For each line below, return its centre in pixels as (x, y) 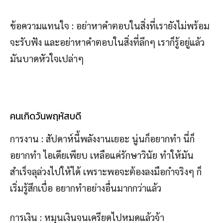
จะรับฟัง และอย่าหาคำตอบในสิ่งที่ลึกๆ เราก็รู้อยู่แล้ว (107, 42)
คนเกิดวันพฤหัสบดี (46, 116)
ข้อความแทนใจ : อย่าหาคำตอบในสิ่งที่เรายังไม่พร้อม (110, 26)
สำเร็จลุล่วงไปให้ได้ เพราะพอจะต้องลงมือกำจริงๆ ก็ (106, 171)
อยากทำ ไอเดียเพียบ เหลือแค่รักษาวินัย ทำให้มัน (102, 155)
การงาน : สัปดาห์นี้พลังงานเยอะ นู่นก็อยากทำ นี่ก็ (102, 139)
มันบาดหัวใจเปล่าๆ (47, 58)
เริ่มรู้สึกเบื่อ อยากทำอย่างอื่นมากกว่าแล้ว (86, 188)
